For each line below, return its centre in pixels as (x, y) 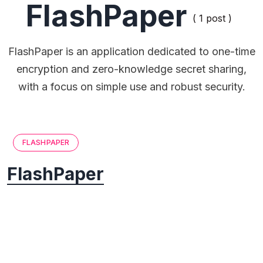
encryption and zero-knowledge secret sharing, (131, 69)
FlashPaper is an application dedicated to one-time (131, 52)
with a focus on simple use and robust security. (131, 87)
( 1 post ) (212, 18)
